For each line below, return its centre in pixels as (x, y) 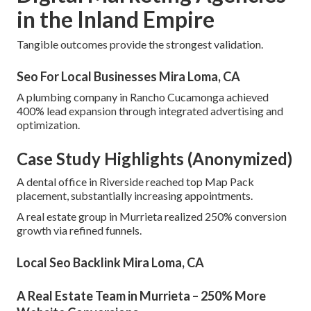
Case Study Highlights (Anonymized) (154, 159)
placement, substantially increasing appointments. (135, 196)
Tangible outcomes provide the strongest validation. (140, 44)
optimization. (48, 125)
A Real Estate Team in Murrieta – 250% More (141, 296)
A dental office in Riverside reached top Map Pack (135, 182)
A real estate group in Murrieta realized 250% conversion (152, 217)
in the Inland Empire (116, 19)
